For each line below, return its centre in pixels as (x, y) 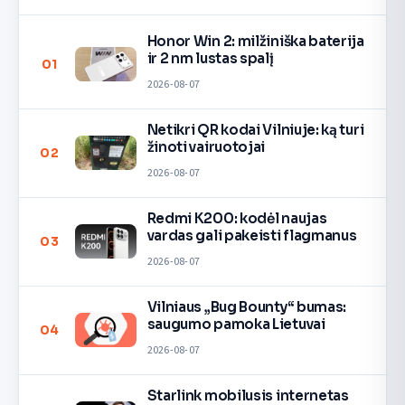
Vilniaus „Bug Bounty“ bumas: (247, 307)
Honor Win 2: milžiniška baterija (255, 42)
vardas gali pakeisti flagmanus (252, 236)
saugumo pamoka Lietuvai (236, 325)
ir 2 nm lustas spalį (210, 59)
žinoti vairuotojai (206, 147)
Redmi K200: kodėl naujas (237, 219)
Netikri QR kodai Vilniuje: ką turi (255, 130)
